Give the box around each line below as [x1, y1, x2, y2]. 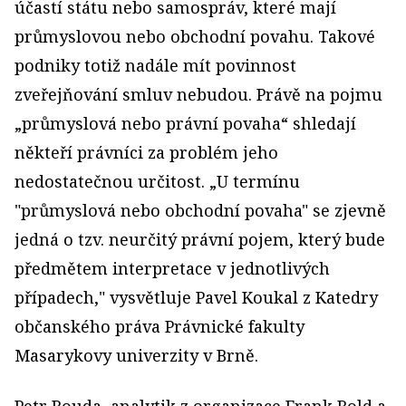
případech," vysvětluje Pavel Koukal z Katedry [14, 286, 378, 309]
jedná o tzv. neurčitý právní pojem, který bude [14, 228, 385, 251]
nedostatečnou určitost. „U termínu [14, 170, 300, 193]
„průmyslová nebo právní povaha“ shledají [14, 112, 356, 135]
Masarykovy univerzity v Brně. [14, 344, 258, 367]
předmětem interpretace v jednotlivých [14, 257, 330, 280]
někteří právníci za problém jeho [14, 141, 278, 164]
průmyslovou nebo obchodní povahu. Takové [14, 25, 375, 48]
